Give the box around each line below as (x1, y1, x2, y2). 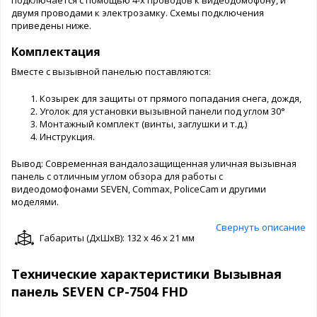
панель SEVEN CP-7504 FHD (11, 282, 188, 300)
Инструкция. (40, 129, 95, 143)
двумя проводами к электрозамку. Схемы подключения (11, 6, 264, 19)
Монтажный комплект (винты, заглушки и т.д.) (40, 117, 247, 130)
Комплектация (11, 43, 100, 59)
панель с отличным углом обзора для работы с (11, 169, 223, 183)
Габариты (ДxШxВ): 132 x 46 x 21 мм (40, 231, 195, 244)
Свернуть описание (216, 220, 306, 234)
